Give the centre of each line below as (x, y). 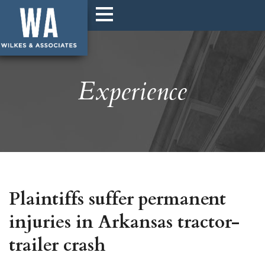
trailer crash (57, 245)
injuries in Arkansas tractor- (124, 222)
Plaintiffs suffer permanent (117, 199)
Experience (132, 91)
